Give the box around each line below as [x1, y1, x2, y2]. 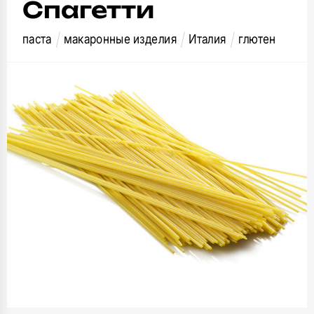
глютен [238, 32, 276, 46]
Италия [189, 32, 226, 46]
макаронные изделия [63, 32, 177, 46]
